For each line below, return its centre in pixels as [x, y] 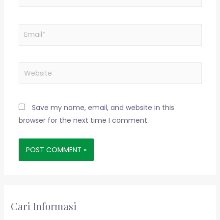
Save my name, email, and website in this [103, 107]
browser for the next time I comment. [83, 120]
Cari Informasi [43, 206]
